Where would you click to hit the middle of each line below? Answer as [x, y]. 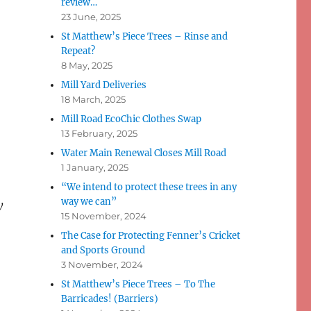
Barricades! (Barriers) [110, 299]
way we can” [89, 202]
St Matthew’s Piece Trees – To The [138, 285]
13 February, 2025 [100, 134]
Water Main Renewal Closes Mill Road [144, 153]
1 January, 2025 [95, 168]
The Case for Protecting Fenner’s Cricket [151, 236]
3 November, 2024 [102, 265]
